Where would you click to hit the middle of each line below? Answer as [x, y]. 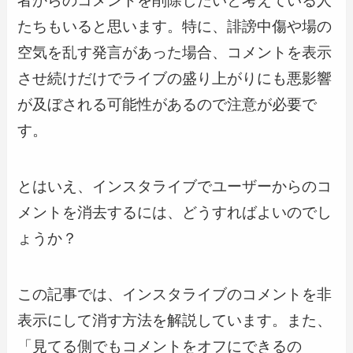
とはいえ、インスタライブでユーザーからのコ [175, 186]
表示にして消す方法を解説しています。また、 [175, 320]
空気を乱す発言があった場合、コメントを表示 [175, 53]
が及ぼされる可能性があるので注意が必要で [167, 105]
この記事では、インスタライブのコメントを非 [175, 294]
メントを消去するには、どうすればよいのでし [175, 212]
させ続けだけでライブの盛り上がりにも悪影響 [175, 79]
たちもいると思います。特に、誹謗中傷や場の [175, 27]
